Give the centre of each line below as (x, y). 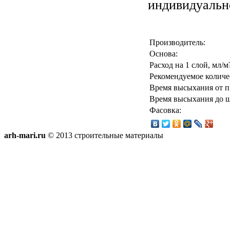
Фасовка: (165, 110)
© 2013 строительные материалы (104, 135)
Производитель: (177, 42)
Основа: (164, 53)
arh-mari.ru (25, 135)
